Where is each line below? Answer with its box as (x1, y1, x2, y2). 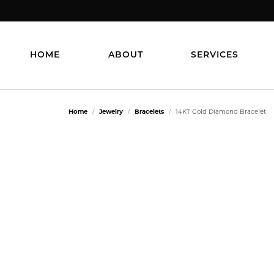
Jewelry (99, 108, 123, 116)
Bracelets (135, 108, 164, 116)
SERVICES (191, 51, 239, 60)
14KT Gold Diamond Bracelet (176, 108, 266, 116)
